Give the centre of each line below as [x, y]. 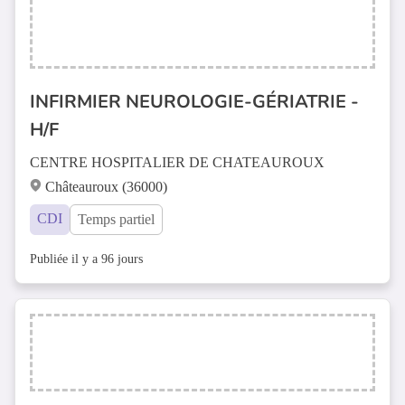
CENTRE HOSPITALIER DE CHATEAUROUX [177, 162]
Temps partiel [116, 219]
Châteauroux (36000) [106, 187]
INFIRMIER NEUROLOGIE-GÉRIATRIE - [194, 102]
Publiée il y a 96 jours [86, 259]
